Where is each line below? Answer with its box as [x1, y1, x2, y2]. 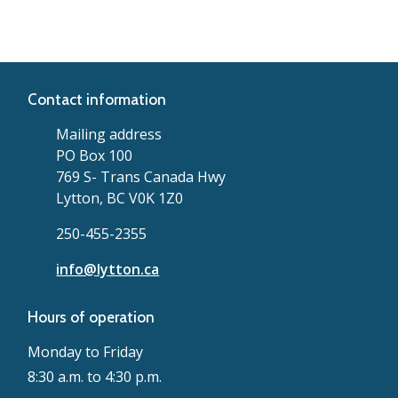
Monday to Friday [28, 341, 144, 362]
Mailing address [56, 123, 163, 144]
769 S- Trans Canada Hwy [56, 166, 227, 187]
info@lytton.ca [56, 259, 160, 279]
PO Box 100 [56, 145, 133, 165]
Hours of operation [28, 307, 155, 326]
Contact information [28, 90, 167, 108]
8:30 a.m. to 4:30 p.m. [28, 366, 163, 386]
